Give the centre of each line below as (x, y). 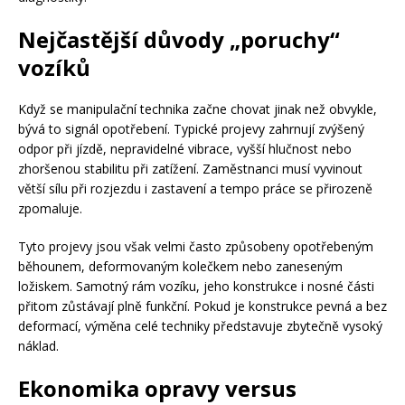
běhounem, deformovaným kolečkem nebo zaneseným (180, 267)
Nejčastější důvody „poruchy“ (179, 40)
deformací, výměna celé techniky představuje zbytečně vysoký (200, 326)
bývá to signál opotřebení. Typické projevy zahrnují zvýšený (191, 129)
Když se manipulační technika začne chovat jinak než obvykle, (198, 109)
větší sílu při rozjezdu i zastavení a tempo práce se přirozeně (195, 189)
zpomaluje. (50, 209)
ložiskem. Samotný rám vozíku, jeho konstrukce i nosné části (196, 287)
